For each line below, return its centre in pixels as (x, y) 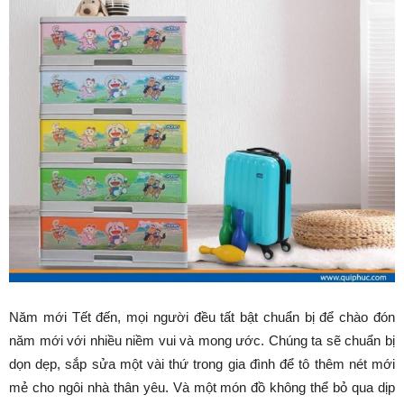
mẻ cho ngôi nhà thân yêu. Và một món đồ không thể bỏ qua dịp (202, 387)
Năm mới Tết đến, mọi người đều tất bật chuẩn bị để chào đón (202, 317)
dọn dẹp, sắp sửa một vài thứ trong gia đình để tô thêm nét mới (202, 364)
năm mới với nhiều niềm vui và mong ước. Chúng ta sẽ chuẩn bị (202, 340)
